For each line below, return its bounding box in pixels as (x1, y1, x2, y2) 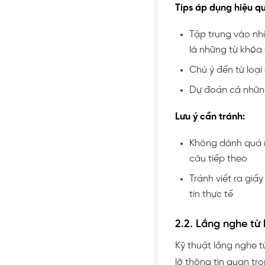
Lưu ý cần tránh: (175, 111, 245, 122)
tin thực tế (189, 189, 233, 199)
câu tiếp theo (189, 153, 247, 164)
